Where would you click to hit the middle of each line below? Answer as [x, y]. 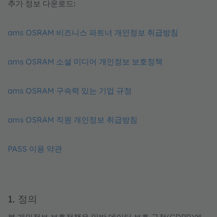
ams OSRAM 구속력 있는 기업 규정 [70, 91]
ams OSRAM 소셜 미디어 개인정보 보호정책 [85, 62]
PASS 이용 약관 [35, 149]
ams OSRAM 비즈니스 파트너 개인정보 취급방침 [93, 32]
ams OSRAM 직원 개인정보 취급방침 [73, 120]
